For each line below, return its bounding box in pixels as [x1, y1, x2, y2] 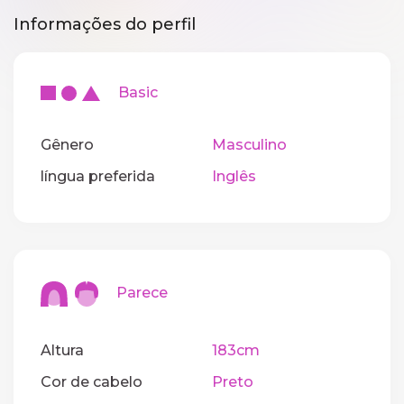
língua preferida [41, 168, 155, 186]
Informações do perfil [14, 14, 196, 34]
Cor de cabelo [41, 372, 142, 390]
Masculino [211, 136, 287, 154]
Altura [41, 341, 84, 359]
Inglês [211, 168, 256, 186]
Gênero [41, 136, 94, 154]
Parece [97, 284, 168, 302]
